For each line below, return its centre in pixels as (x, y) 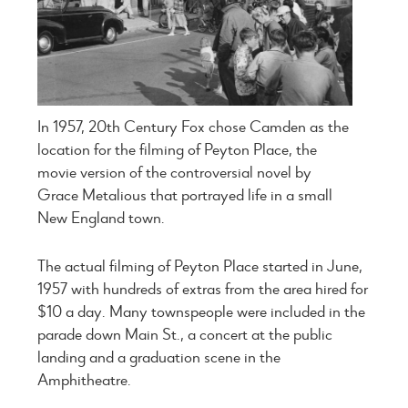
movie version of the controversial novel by (175, 172)
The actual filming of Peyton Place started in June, (200, 266)
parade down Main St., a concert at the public (185, 334)
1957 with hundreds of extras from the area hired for (203, 289)
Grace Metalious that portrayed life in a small (185, 195)
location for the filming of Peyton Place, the (178, 149)
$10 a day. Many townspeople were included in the (202, 311)
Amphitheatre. (85, 380)
